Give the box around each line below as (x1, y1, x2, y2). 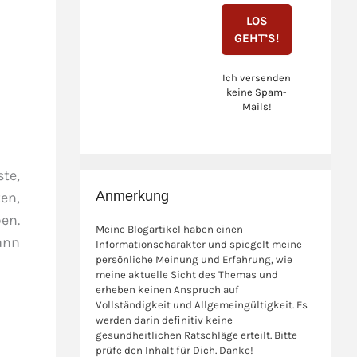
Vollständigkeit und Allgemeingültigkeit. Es (96, 299, 308, 312)
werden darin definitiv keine (96, 314, 233, 327)
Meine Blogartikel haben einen (96, 223, 244, 236)
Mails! (241, 100, 272, 113)
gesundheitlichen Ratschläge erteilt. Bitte (96, 329, 298, 342)
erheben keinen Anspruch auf (96, 284, 240, 296)
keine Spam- (226, 86, 288, 99)
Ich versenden (222, 72, 292, 84)
